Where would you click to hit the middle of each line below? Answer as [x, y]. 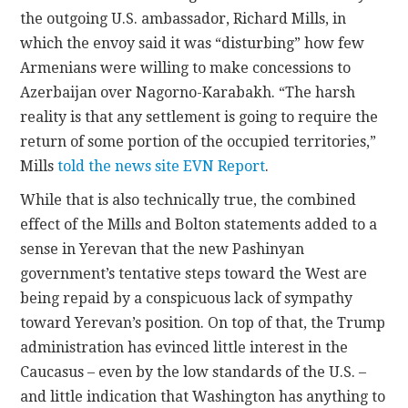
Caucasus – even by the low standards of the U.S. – [194, 372]
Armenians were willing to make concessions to [186, 67]
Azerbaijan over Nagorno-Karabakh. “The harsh [188, 92]
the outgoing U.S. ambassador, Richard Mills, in [184, 18]
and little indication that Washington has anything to [203, 396]
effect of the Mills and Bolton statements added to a [199, 224]
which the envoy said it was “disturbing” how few [193, 43]
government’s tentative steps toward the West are [194, 273]
